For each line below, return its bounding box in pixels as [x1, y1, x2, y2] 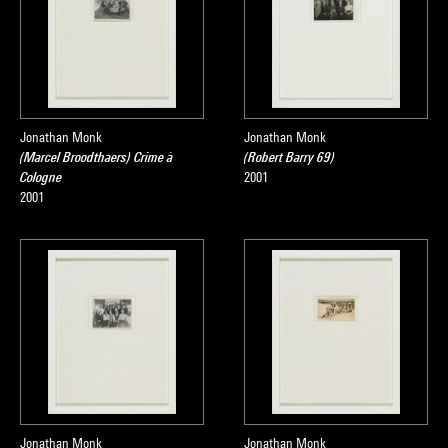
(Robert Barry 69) [244, 149, 335, 165]
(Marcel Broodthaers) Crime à [20, 149, 173, 165]
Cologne [20, 169, 62, 185]
